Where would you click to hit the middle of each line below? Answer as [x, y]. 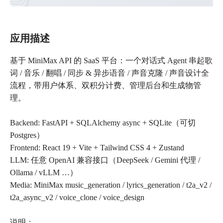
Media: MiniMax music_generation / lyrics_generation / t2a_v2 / [111, 185]
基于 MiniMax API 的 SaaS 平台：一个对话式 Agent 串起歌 [111, 61]
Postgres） [27, 135]
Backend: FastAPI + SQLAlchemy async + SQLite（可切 [103, 123]
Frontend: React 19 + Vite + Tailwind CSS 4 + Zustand [97, 148]
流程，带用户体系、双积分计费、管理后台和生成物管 [106, 86]
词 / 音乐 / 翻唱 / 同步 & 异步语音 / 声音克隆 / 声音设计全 [110, 73]
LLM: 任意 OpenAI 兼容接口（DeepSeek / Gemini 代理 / [105, 160]
